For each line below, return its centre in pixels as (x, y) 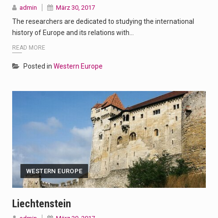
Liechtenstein (42, 203)
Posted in (38, 66)
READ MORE (29, 47)
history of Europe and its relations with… (73, 33)
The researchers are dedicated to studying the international (103, 22)
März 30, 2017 (75, 8)
